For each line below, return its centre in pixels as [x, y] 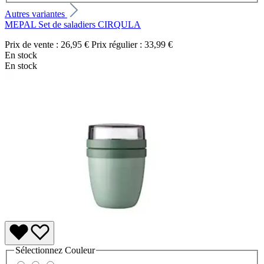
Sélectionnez [40, 250]
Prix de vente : [33, 44]
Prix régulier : [117, 44]
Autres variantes [36, 14]
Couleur [80, 250]
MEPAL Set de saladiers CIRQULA [73, 24]
